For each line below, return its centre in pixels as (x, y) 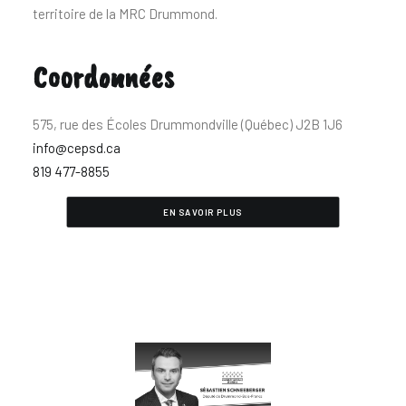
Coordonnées (103, 77)
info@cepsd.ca (77, 148)
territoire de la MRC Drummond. (125, 14)
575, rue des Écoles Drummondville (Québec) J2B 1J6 (188, 124)
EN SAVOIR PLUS (203, 212)
